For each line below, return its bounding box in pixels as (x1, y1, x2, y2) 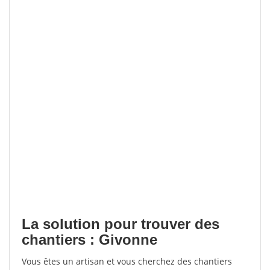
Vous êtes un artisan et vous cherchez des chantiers (22, 256, 232, 267)
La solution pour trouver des (22, 216, 219, 232)
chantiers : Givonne (22, 231, 157, 248)
